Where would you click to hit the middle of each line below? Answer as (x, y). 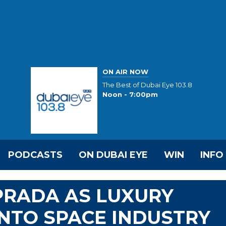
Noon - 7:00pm (130, 95)
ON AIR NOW (125, 71)
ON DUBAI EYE (113, 155)
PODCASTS (35, 155)
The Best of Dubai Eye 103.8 (147, 85)
